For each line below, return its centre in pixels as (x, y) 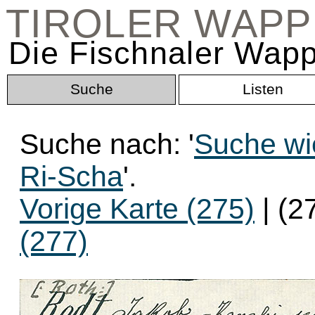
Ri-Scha (71, 176)
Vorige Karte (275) (137, 209)
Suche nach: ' (107, 144)
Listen (263, 89)
